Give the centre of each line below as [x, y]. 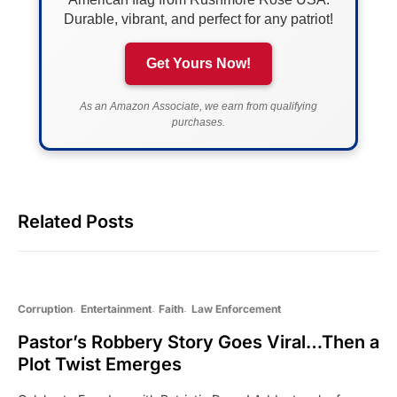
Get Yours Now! [198, 63]
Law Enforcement [236, 308]
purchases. [198, 122]
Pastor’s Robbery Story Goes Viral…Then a [198, 342]
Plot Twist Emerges [100, 364]
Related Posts [76, 221]
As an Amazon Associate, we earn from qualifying [198, 106]
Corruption [45, 308]
